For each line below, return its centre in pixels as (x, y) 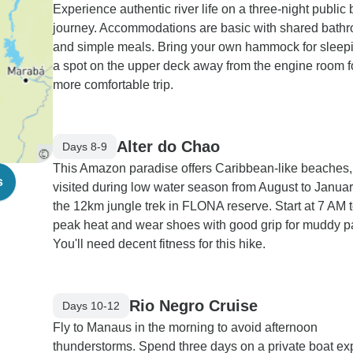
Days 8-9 (85, 146)
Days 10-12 (91, 305)
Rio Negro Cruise (193, 305)
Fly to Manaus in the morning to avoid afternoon (185, 327)
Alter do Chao (168, 146)
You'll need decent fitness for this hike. (159, 244)
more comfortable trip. (113, 85)
